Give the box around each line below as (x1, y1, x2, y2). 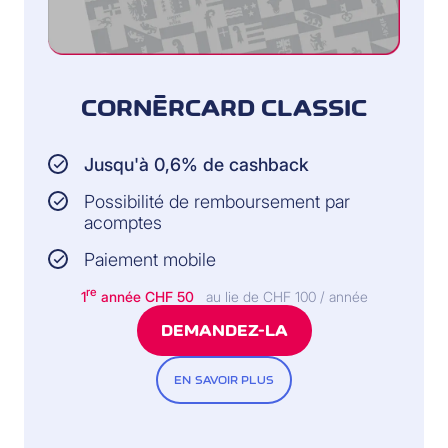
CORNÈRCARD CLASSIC (81, 93, 367, 122)
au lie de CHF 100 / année (205, 288, 368, 306)
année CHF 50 (96, 288, 194, 306)
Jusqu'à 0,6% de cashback (84, 153, 309, 175)
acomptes (84, 211, 162, 233)
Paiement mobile (84, 248, 216, 270)
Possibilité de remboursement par (84, 190, 350, 212)
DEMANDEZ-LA (160, 321, 288, 341)
